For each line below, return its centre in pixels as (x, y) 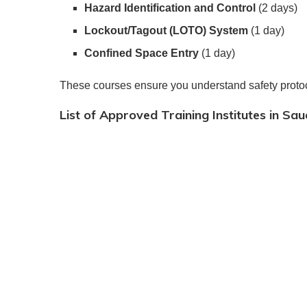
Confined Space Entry (142, 53)
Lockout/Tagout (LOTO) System (166, 31)
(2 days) (277, 8)
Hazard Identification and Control (170, 8)
